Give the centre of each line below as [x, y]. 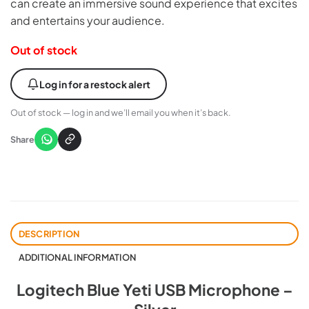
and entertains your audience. [88, 20]
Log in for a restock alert [95, 84]
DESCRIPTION [49, 233]
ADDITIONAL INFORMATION [77, 257]
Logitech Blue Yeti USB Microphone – [154, 289]
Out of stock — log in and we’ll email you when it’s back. [121, 112]
